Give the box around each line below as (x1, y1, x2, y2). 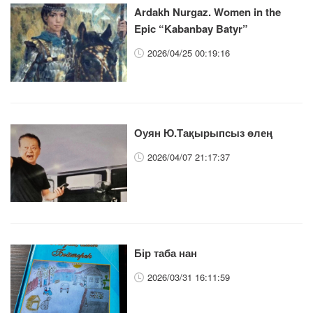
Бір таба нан (134, 245, 198, 261)
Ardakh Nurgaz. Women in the (134, 4, 282, 20)
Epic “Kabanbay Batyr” (134, 21, 249, 37)
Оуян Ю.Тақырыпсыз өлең (134, 124, 273, 140)
